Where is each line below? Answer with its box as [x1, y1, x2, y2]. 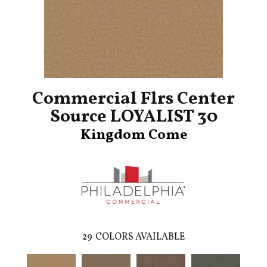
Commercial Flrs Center [32, 86, 235, 112]
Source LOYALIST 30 [49, 104, 218, 130]
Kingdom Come [80, 125, 187, 146]
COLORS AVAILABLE [95, 231, 185, 244]
